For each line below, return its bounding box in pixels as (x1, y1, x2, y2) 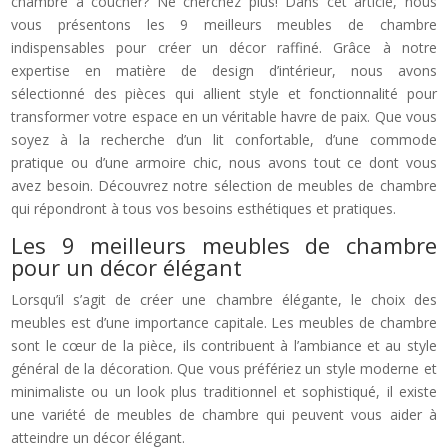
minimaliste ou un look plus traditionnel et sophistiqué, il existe (11, 381, 437, 401)
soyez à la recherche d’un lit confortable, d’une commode (11, 129, 437, 149)
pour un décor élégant (11, 251, 243, 282)
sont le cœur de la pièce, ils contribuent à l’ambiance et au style (11, 335, 437, 355)
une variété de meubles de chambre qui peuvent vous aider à (11, 404, 437, 424)
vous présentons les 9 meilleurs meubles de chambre (11, 14, 437, 34)
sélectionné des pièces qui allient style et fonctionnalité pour (11, 83, 437, 103)
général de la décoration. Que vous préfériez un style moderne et (11, 358, 437, 378)
